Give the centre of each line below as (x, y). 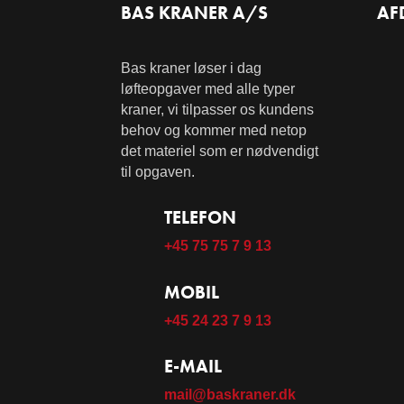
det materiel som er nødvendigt (220, 151)
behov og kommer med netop (214, 130)
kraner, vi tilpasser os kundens (218, 109)
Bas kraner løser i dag (192, 68)
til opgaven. (158, 171)
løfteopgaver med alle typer (208, 88)
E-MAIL (193, 367)
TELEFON (200, 218)
